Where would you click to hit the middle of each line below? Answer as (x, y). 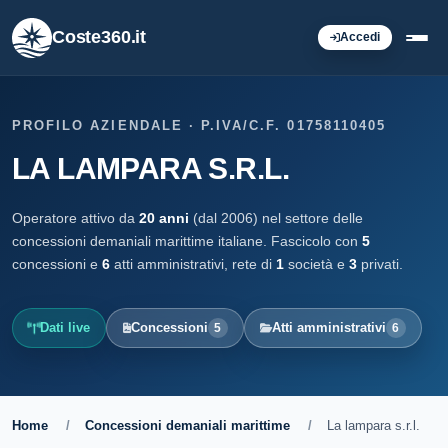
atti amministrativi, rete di (193, 264)
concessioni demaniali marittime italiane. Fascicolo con (187, 241)
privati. (380, 264)
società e (316, 264)
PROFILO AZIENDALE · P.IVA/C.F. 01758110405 (199, 125)
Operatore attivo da (75, 218)
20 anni (164, 218)
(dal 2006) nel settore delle (276, 218)
